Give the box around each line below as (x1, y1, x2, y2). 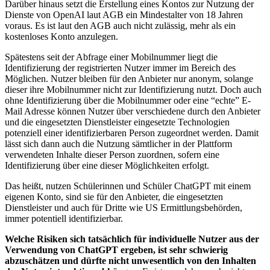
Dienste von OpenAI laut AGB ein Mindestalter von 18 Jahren (5, 10, 243, 20)
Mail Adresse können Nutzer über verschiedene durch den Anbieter (5, 106, 260, 117)
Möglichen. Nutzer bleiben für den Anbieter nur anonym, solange (5, 74, 253, 84)
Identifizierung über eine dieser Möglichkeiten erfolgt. (5, 160, 209, 171)
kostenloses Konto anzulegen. (5, 31, 118, 42)
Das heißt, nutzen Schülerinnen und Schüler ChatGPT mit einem (5, 181, 251, 192)
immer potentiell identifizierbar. (5, 213, 123, 224)
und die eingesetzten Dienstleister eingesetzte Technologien (5, 117, 230, 128)
